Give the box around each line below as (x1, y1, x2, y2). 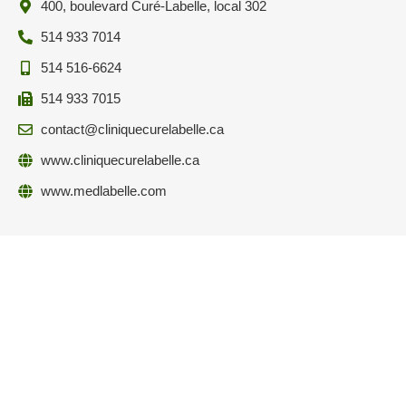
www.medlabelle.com (41, 183, 167, 199)
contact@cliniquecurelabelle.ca (41, 121, 224, 138)
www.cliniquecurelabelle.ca (41, 152, 199, 169)
